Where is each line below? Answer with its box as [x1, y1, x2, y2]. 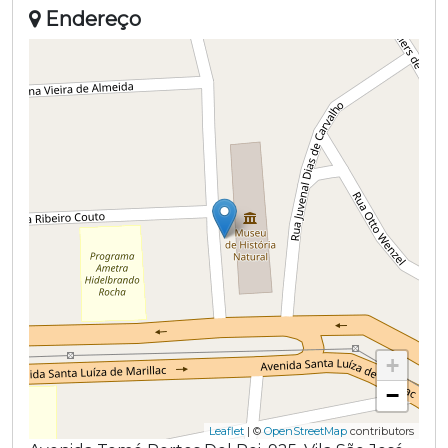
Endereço [40, 6, 141, 31]
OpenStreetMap [264, 423, 347, 438]
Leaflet [209, 423, 244, 438]
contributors [347, 423, 414, 438]
